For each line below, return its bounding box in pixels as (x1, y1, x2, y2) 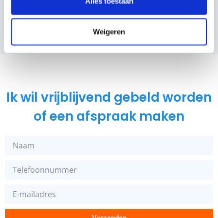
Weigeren (93, 27, 125, 36)
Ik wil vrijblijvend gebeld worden (6, 88, 212, 106)
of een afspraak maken (34, 107, 184, 125)
